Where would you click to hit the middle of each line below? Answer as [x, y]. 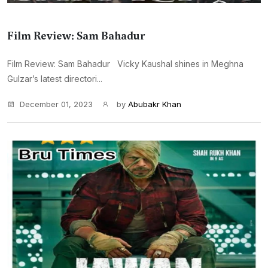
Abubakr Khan [155, 104]
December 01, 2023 [56, 104]
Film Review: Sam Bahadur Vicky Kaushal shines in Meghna [125, 64]
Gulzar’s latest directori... [55, 79]
